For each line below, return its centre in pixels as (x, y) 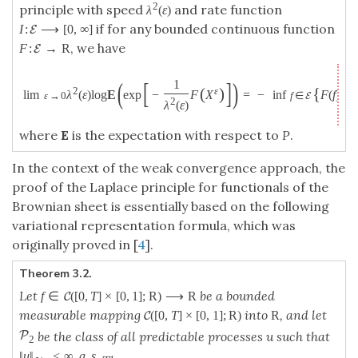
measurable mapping (80, 314)
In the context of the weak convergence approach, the (179, 167)
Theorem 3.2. (56, 273)
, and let (304, 314)
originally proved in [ (75, 244)
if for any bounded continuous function (213, 28)
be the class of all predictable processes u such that (183, 336)
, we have (98, 48)
